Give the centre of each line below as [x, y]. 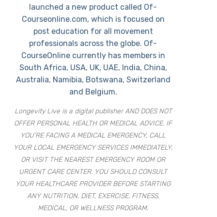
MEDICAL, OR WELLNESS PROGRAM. [93, 208]
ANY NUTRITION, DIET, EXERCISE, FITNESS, [93, 196]
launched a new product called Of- [93, 7]
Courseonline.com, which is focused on [93, 19]
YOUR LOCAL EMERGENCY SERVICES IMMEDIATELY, [93, 147]
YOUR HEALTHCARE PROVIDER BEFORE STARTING [93, 184]
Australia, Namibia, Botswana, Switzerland [93, 80]
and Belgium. [93, 92]
